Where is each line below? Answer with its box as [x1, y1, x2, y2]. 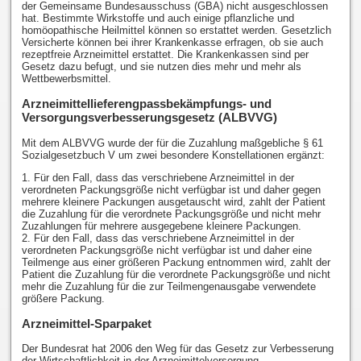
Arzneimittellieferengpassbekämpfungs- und [21, 97, 272, 111]
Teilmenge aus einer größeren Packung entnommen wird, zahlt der [21, 255, 330, 268]
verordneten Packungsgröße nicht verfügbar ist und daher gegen [21, 183, 321, 196]
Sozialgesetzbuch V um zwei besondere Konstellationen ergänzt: [21, 148, 325, 161]
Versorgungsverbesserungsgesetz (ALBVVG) [21, 110, 277, 125]
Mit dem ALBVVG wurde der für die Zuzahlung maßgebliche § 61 [21, 136, 323, 149]
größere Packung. [21, 292, 105, 305]
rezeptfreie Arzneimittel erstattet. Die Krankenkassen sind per [21, 48, 309, 61]
